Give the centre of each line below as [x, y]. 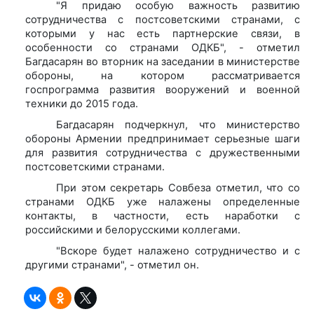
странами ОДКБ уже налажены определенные [163, 202]
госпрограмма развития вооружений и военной [163, 89]
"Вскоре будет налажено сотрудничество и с [178, 251]
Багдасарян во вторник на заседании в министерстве [163, 61]
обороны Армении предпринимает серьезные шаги [163, 138]
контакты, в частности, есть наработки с [163, 216]
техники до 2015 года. [82, 103]
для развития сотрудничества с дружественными [163, 152]
